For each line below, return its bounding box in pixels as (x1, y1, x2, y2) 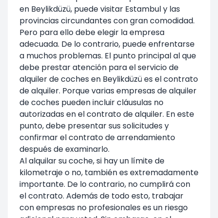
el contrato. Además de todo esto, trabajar (19, 190, 183, 201)
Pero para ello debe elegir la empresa (19, 26, 164, 38)
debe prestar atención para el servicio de (19, 61, 179, 73)
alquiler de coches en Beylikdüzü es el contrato (19, 73, 198, 85)
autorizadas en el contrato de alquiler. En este (19, 108, 194, 120)
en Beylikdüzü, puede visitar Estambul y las (19, 3, 180, 15)
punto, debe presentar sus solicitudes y (19, 120, 169, 131)
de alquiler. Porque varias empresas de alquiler (19, 85, 197, 96)
